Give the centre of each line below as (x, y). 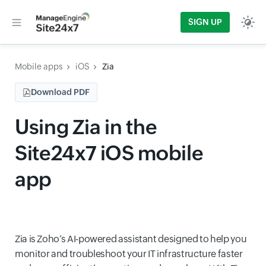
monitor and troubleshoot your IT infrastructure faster (129, 254)
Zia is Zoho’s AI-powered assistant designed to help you (131, 239)
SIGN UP (205, 22)
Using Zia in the (86, 127)
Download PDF (60, 92)
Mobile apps (39, 66)
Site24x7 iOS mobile (109, 153)
